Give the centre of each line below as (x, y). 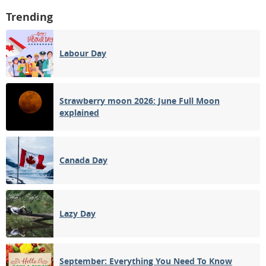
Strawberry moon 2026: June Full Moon (140, 101)
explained (79, 113)
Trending (29, 17)
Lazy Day (77, 213)
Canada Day (83, 160)
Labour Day (83, 53)
